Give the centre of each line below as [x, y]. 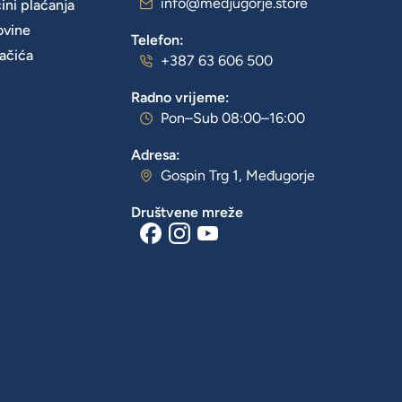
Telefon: [158, 39]
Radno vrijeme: [181, 97]
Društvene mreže [188, 212]
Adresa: [156, 154]
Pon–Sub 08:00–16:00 [232, 118]
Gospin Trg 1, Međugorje [237, 175]
